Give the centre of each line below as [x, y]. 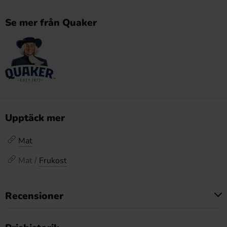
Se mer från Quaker [51, 23]
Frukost [53, 161]
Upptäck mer [35, 118]
